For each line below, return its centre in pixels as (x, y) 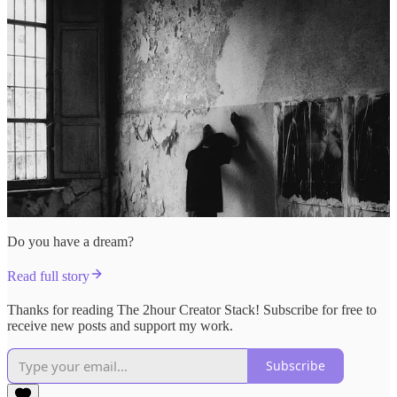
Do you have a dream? (70, 241)
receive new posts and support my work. (120, 325)
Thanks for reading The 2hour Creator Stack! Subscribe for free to (192, 309)
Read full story (48, 276)
